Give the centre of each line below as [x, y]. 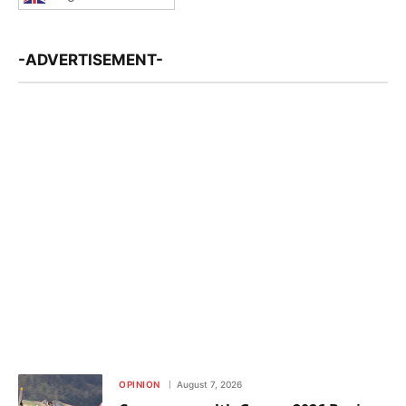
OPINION [140, 384]
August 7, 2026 [209, 384]
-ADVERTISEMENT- [91, 59]
